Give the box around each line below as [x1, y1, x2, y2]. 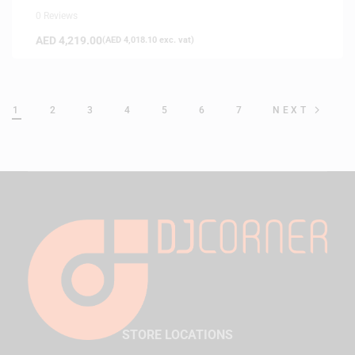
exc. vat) [157, 34, 194, 45]
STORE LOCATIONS [122, 326, 233, 342]
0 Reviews [36, 10, 78, 21]
